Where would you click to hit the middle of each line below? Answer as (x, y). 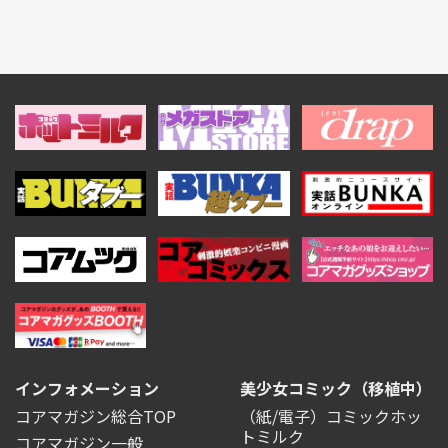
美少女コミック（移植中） (336, 388)
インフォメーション (87, 388)
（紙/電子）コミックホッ (331, 415)
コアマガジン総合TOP (95, 415)
